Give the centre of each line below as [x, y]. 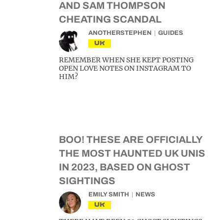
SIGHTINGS [87, 181]
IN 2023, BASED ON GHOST [124, 167]
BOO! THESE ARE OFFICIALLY [131, 139]
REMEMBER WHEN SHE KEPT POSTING [126, 60]
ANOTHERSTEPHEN [120, 33]
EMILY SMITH [109, 194]
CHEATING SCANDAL [110, 19]
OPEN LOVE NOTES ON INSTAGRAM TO [125, 68]
